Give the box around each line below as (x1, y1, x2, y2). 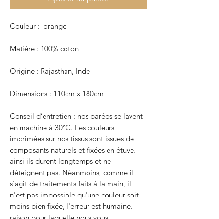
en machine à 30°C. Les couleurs (10, 123, 114, 132)
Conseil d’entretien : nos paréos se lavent (10, 111, 143, 121)
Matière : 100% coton (10, 44, 79, 53)
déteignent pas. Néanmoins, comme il (10, 168, 133, 177)
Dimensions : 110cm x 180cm (10, 89, 104, 98)
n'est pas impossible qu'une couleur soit (10, 190, 139, 199)
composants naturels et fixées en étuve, (10, 145, 136, 154)
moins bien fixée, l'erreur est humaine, (10, 201, 132, 211)
